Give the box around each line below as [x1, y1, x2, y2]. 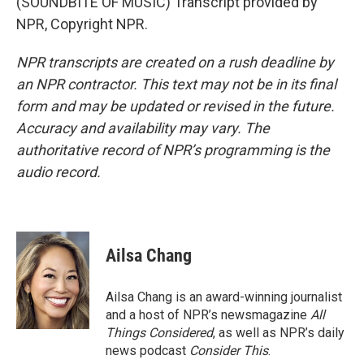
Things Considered [106, 325, 213, 340]
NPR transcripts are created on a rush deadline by [16, 54, 334, 71]
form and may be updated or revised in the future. [16, 97, 335, 115]
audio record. [16, 163, 101, 180]
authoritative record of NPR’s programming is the [16, 141, 330, 158]
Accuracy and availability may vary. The [16, 119, 270, 136]
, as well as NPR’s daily [213, 325, 344, 340]
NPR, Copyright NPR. [16, 15, 148, 32]
